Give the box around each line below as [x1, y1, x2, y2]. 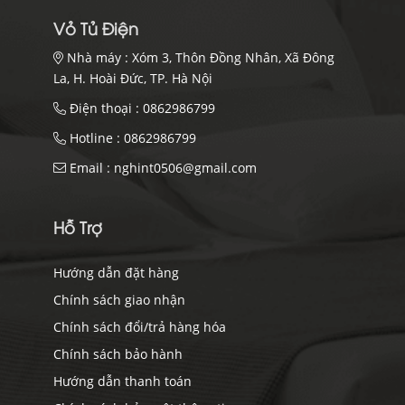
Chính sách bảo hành [53, 345, 183, 363]
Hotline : [66, 129, 124, 147]
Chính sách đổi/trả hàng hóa [53, 318, 226, 336]
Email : [66, 159, 114, 177]
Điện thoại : [66, 99, 143, 118]
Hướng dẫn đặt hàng [53, 264, 179, 282]
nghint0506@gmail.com [114, 159, 257, 177]
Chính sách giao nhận [53, 291, 185, 309]
